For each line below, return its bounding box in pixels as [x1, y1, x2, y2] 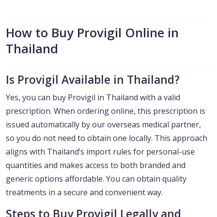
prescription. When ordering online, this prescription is [6, 106, 205, 117]
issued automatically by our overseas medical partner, [6, 119, 201, 130]
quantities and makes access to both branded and [6, 160, 186, 171]
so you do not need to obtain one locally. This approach [6, 133, 207, 144]
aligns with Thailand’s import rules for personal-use [6, 146, 195, 157]
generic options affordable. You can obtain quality [6, 173, 186, 185]
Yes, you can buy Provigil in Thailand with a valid [6, 92, 180, 103]
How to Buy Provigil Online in [6, 24, 179, 42]
